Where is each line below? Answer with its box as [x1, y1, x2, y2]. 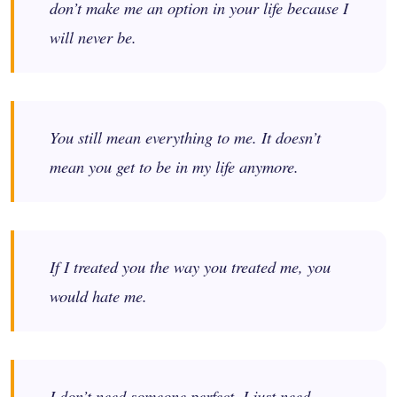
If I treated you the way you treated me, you [50, 254, 331, 277]
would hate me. [50, 284, 147, 307]
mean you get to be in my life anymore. [50, 154, 299, 177]
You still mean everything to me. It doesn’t [50, 125, 321, 148]
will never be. [50, 25, 136, 48]
